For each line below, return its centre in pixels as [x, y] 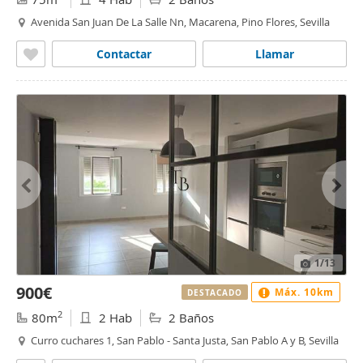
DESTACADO [215, 292]
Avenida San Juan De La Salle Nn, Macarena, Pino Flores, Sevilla [180, 22]
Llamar [275, 54]
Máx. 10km [303, 292]
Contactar [124, 54]
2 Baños [190, 318]
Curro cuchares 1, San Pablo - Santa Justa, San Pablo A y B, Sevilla [185, 340]
